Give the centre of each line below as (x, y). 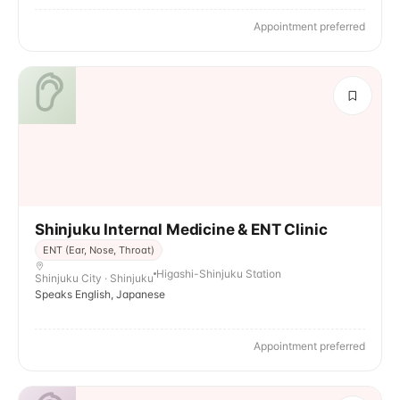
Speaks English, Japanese (100, 294)
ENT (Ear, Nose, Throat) (99, 250)
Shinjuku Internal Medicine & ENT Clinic (181, 229)
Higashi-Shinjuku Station (219, 273)
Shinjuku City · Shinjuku (94, 278)
